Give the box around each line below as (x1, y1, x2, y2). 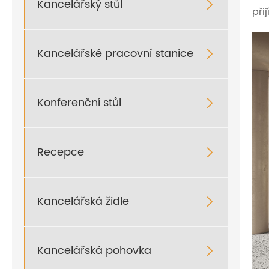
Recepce (37, 144, 84, 162)
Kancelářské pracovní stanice (37, 45, 193, 63)
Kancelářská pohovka (37, 242, 151, 260)
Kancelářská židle (37, 193, 129, 211)
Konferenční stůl (37, 94, 121, 112)
